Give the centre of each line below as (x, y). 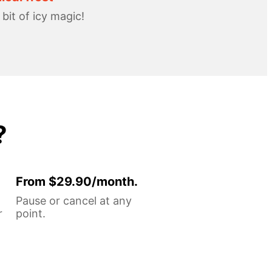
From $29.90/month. (77, 181)
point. (31, 213)
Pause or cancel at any (74, 200)
